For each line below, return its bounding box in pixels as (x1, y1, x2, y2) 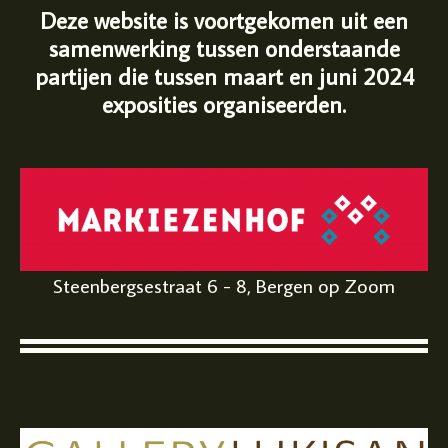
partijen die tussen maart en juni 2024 (34, 61, 414, 91)
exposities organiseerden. (102, 89, 346, 119)
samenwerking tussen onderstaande (48, 33, 400, 63)
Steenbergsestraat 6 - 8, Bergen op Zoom (53, 272, 395, 299)
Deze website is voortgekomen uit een (40, 5, 408, 35)
